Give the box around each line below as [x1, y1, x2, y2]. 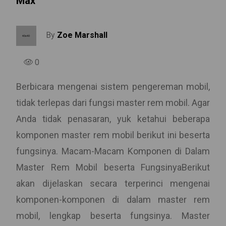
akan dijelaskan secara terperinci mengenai [16, 178, 210, 189]
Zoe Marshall [57, 30, 107, 40]
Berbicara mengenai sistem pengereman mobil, [16, 81, 210, 92]
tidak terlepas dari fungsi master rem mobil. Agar [16, 97, 210, 108]
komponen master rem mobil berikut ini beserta [16, 130, 210, 140]
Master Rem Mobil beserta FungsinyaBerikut [16, 162, 210, 173]
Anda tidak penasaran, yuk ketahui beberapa [16, 114, 210, 124]
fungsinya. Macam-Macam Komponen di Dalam [16, 146, 210, 156]
